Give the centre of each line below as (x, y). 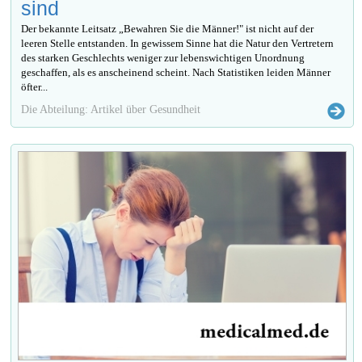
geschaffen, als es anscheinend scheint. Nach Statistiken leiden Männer (176, 72)
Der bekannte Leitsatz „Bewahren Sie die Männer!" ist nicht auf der (168, 28)
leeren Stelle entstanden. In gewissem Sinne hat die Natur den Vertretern (178, 43)
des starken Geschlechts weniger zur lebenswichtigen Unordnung (163, 57)
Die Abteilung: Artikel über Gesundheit (111, 109)
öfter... (35, 86)
